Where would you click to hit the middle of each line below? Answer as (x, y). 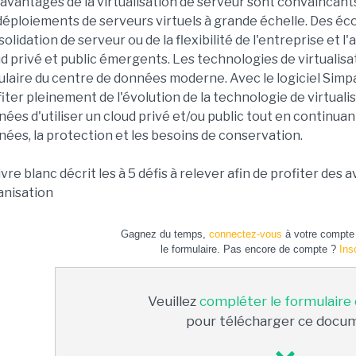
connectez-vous (246, 234)
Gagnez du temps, (165, 234)
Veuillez (174, 301)
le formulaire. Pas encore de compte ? (250, 249)
